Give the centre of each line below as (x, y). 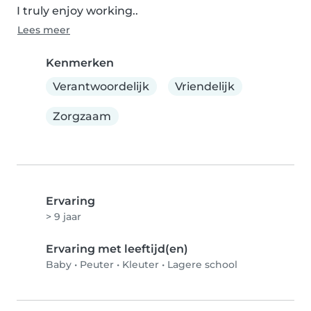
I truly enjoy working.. (77, 11)
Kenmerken (80, 63)
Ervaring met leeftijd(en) (117, 249)
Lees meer (44, 30)
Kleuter (141, 265)
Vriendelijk (205, 86)
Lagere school (202, 265)
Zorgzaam (82, 116)
